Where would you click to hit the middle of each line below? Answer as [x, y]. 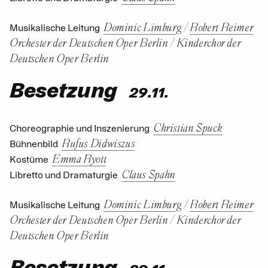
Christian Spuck [188, 127]
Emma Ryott [79, 158]
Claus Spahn [148, 173]
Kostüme [29, 159]
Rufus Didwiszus [98, 142]
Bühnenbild [34, 144]
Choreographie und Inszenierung [80, 128]
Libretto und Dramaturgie [64, 175]
